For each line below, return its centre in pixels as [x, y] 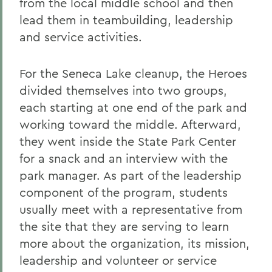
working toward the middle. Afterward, [130, 124]
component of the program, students [124, 192]
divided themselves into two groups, [123, 90]
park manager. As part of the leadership [131, 175]
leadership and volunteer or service [118, 260]
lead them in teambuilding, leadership [126, 20]
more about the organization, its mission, [134, 243]
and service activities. [81, 37]
